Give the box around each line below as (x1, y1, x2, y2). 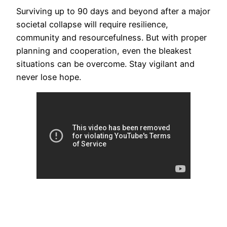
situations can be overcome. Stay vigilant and (16, 59, 195, 69)
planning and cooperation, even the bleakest (16, 46, 192, 56)
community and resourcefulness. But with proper (16, 32, 207, 43)
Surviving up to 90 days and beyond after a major (16, 6, 210, 17)
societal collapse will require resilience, (16, 19, 168, 30)
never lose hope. (16, 72, 81, 83)
